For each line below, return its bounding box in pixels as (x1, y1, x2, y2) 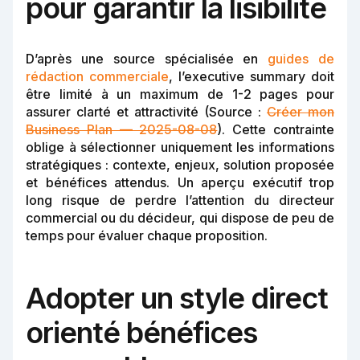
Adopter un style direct (26, 280, 328, 317)
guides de (268, 51, 335, 67)
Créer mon (267, 104, 334, 121)
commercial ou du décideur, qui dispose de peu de (26, 210, 334, 227)
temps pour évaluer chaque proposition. (26, 227, 268, 244)
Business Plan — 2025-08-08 (26, 121, 218, 138)
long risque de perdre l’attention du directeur (26, 192, 334, 209)
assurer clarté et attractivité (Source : (26, 104, 267, 121)
